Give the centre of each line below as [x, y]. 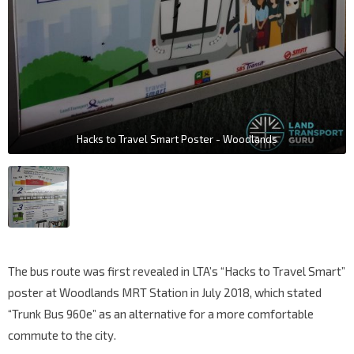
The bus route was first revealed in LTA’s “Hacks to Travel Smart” [177, 271]
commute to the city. [62, 335]
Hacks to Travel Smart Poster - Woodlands [177, 139]
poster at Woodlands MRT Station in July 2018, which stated [165, 293]
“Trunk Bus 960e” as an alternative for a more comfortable [161, 314]
